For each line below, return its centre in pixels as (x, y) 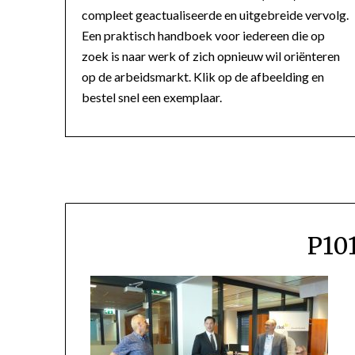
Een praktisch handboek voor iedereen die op (203, 35)
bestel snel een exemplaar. (152, 97)
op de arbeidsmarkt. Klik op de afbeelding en (203, 76)
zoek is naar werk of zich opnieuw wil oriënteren (211, 55)
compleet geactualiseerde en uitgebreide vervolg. (215, 14)
